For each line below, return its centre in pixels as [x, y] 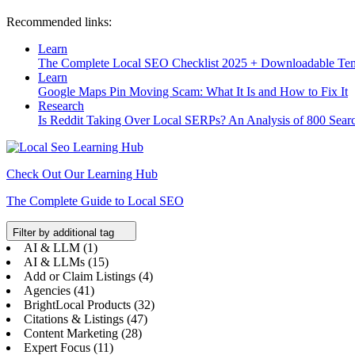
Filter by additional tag [65, 232]
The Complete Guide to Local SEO [95, 200]
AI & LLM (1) [61, 247]
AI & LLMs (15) [66, 261]
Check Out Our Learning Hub [82, 174]
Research [61, 105]
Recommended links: [59, 21]
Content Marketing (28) [83, 333]
